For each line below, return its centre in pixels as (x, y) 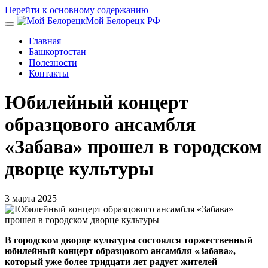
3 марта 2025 (31, 198)
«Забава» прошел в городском (133, 147)
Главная (45, 41)
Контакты (49, 73)
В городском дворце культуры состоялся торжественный (129, 240)
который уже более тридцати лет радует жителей (111, 261)
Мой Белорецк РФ (123, 21)
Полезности (53, 63)
